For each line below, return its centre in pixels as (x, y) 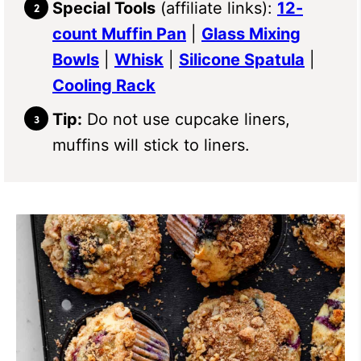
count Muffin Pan (119, 33)
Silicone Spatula (242, 59)
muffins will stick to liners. (151, 145)
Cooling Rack (104, 85)
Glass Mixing (251, 33)
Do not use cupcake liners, (186, 119)
